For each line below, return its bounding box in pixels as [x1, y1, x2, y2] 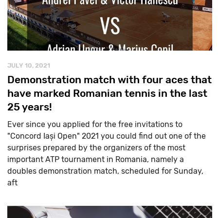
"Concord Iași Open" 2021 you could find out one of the [7, 131, 206, 141]
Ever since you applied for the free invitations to [7, 119, 182, 129]
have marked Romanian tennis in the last [7, 87, 207, 99]
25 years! [7, 100, 52, 113]
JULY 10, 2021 [7, 61, 50, 69]
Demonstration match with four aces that [7, 73, 212, 86]
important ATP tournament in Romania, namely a [7, 154, 184, 164]
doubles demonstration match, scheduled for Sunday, [7, 166, 203, 176]
